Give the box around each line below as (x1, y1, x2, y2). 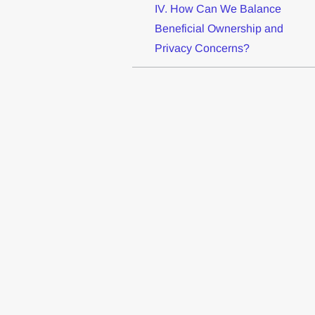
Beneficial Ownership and (154, 22, 283, 35)
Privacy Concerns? (154, 42, 250, 55)
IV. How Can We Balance (154, 3, 281, 15)
